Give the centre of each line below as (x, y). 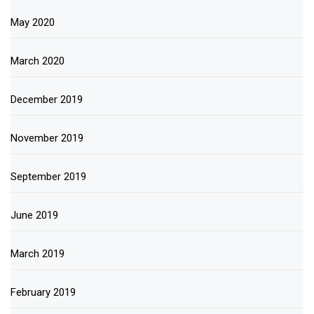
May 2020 (33, 22)
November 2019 (47, 138)
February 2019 (43, 292)
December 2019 (47, 99)
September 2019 (48, 176)
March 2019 (37, 253)
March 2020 (37, 61)
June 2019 (34, 215)
